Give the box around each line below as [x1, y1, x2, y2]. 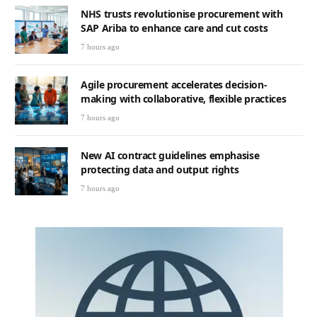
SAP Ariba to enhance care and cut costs [81, 21, 268, 35]
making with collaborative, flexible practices [81, 91, 287, 105]
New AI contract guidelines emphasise [81, 149, 260, 163]
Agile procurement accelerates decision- [81, 77, 267, 91]
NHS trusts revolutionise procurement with [81, 6, 283, 21]
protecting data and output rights [81, 163, 239, 177]
